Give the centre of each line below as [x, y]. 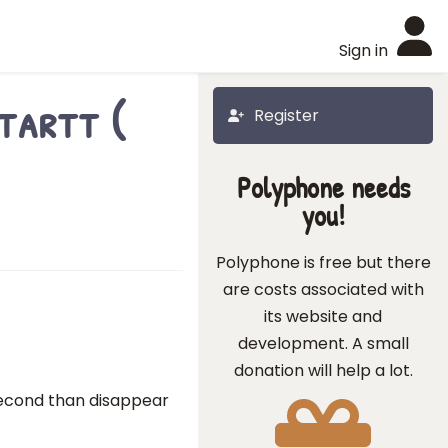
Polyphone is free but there [323, 262]
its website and [323, 316]
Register [286, 115]
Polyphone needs [323, 187]
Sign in [363, 50]
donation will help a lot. [323, 370]
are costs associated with [323, 289]
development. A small [323, 343]
